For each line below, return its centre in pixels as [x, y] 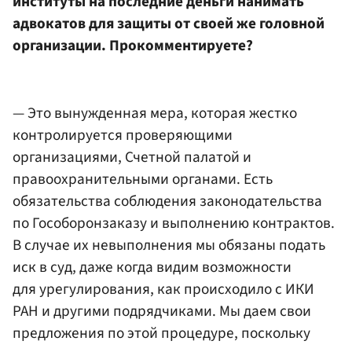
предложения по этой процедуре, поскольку [161, 333]
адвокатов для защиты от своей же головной [169, 24]
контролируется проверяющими [123, 135]
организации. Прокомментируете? [133, 46]
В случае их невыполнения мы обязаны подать [169, 245]
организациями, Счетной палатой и [132, 157]
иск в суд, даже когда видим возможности [152, 267]
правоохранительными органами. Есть [143, 179]
